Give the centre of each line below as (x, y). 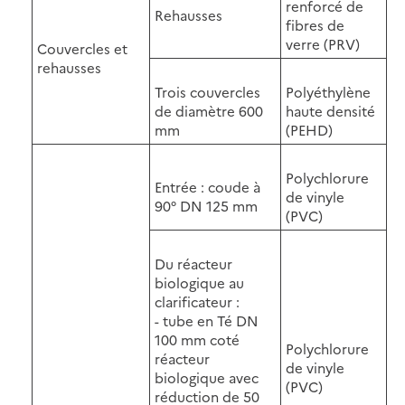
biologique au (199, 282)
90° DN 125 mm (206, 205)
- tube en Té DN (207, 320)
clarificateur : (197, 301)
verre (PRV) (323, 43)
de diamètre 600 (209, 110)
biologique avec (207, 377)
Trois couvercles (207, 91)
